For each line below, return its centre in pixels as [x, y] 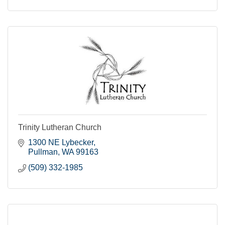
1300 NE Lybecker [61, 142]
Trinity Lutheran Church [60, 127]
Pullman [43, 152]
